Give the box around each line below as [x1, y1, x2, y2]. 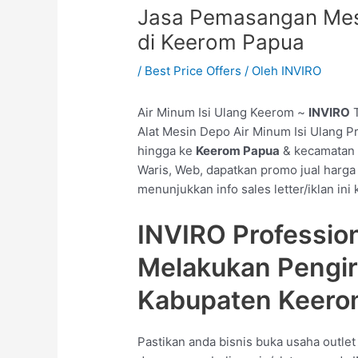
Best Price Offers [145, 63, 242, 78]
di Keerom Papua [137, 30, 305, 54]
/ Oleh [241, 63, 282, 78]
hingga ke [137, 143, 197, 158]
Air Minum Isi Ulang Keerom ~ [137, 105, 309, 120]
